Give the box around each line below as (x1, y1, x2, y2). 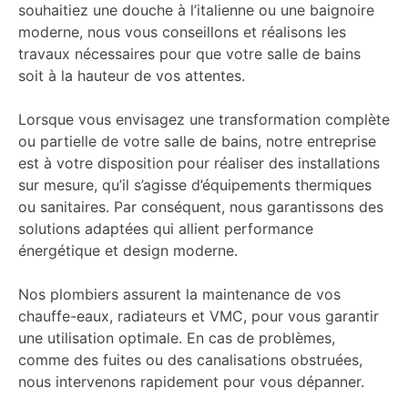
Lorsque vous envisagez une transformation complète (18, 110, 390, 129)
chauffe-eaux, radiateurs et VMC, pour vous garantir (18, 307, 379, 326)
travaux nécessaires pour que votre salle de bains (18, 45, 361, 64)
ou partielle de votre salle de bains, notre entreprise (18, 132, 376, 151)
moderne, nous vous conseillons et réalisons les (18, 23, 346, 42)
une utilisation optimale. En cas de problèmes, (18, 329, 335, 348)
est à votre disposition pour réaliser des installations (18, 154, 380, 173)
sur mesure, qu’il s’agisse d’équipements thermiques (18, 176, 372, 195)
